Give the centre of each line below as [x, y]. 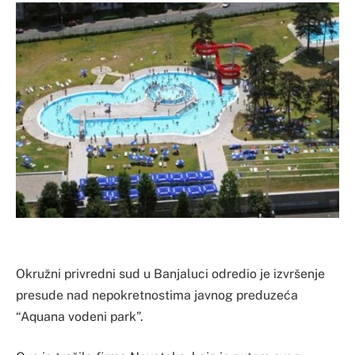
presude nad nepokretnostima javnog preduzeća [157, 295]
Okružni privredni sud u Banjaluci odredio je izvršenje [170, 273]
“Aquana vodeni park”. [80, 316]
